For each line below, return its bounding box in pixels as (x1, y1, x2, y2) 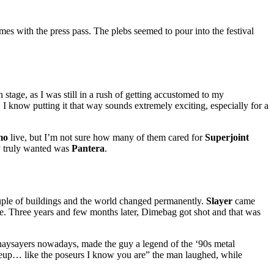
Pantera (72, 143, 105, 154)
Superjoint (205, 132, 249, 143)
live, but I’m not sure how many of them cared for (8, 132, 205, 143)
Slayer (206, 196, 232, 207)
